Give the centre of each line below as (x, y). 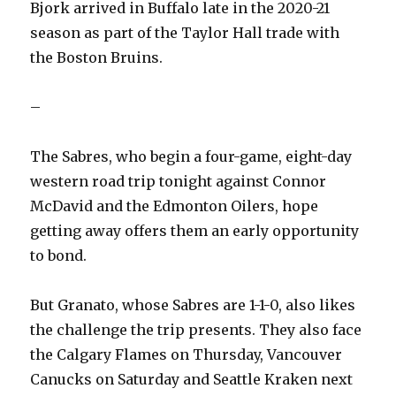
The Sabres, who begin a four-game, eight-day (191, 156)
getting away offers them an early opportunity (195, 230)
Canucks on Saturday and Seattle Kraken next (192, 379)
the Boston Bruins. (97, 57)
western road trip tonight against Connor (179, 181)
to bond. (59, 255)
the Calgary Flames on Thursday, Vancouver (187, 354)
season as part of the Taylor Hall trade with (185, 32)
